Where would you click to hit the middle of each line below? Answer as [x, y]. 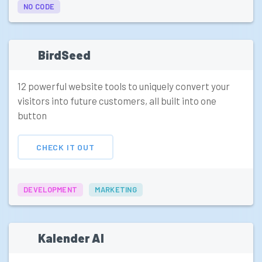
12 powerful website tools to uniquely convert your [124, 86]
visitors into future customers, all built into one [117, 101]
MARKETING [116, 190]
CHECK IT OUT [65, 147]
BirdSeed [64, 55]
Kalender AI [71, 238]
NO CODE [39, 7]
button [32, 116]
